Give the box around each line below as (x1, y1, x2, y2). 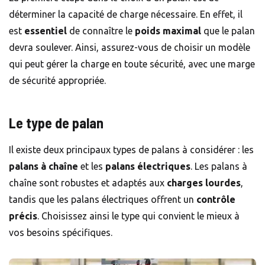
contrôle (196, 194, 235, 205)
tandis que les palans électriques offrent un (9, 194, 196, 205)
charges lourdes (167, 177, 241, 189)
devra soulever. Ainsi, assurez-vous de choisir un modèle (9, 42, 250, 53)
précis (9, 211, 37, 222)
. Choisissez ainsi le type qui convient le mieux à (37, 211, 240, 222)
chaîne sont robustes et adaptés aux (9, 177, 167, 189)
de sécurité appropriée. (9, 75, 106, 86)
